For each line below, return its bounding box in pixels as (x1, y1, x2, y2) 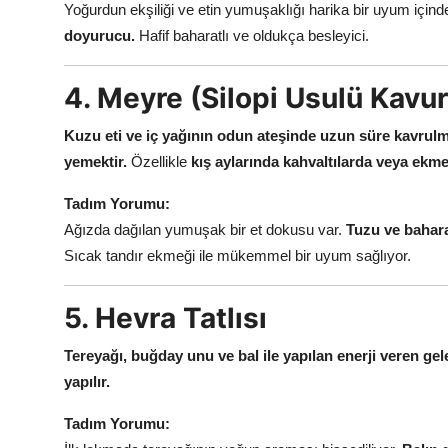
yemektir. (64, 152, 127, 170)
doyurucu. (64, 26, 135, 44)
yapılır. (64, 372, 110, 390)
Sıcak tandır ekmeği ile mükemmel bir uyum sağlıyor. (64, 246, 411, 264)
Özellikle (127, 152, 191, 170)
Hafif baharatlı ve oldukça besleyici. (135, 26, 369, 44)
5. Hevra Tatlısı (64, 300, 267, 335)
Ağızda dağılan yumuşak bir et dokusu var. (64, 220, 346, 238)
